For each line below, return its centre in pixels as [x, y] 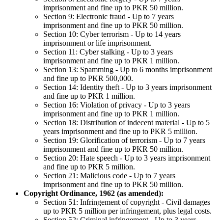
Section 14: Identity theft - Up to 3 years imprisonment [127, 87]
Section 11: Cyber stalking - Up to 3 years [108, 52]
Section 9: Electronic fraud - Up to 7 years [109, 16]
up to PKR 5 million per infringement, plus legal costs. [127, 211]
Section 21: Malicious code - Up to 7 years [109, 175]
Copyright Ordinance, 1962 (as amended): [94, 193]
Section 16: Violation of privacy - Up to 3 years [117, 105]
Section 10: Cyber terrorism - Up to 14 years [112, 34]
